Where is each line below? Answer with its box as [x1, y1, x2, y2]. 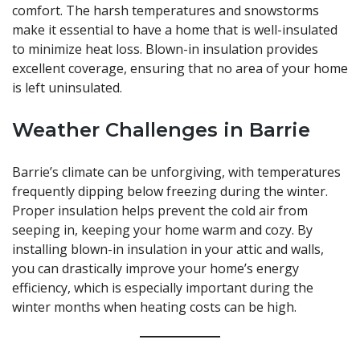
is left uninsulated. [12, 79, 122, 97]
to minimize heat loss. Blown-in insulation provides [12, 40, 318, 59]
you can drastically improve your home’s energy [12, 260, 299, 278]
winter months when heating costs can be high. [12, 298, 297, 317]
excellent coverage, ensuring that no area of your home [12, 59, 348, 78]
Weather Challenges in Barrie [12, 118, 310, 142]
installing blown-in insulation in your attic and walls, [12, 240, 324, 259]
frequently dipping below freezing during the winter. [12, 182, 328, 201]
